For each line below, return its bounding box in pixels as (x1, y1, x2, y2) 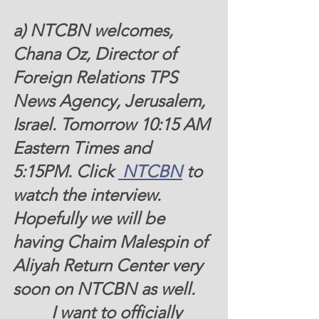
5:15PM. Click (13, 161, 118, 182)
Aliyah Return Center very (13, 255, 206, 276)
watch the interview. (13, 184, 169, 205)
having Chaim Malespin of (13, 231, 211, 252)
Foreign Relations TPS (13, 67, 182, 88)
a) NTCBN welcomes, (13, 20, 177, 41)
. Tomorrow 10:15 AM (52, 114, 214, 135)
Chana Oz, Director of (13, 43, 180, 64)
